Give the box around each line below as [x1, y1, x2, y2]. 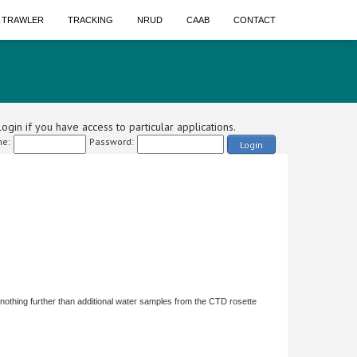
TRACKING [68, 15, 113, 25]
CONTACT [233, 15, 276, 25]
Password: [89, 135, 134, 147]
